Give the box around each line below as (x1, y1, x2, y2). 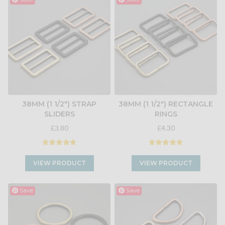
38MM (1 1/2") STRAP (22, 99, 96, 109)
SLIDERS (44, 109, 75, 119)
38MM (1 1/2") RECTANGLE (119, 99, 213, 109)
